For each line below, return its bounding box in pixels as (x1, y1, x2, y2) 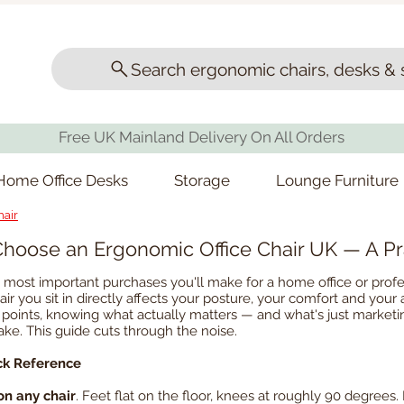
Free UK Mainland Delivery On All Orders (58, 128, 344, 147)
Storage (173, 170, 230, 189)
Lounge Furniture (276, 170, 399, 189)
